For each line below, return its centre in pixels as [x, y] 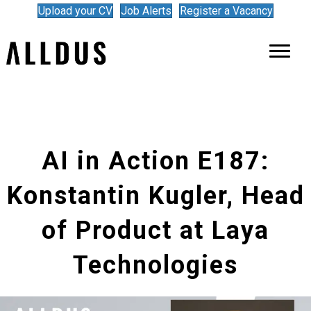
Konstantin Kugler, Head [155, 195]
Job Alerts [146, 11]
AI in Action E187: [155, 161]
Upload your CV [75, 11]
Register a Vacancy [226, 11]
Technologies [155, 265]
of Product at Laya [155, 230]
